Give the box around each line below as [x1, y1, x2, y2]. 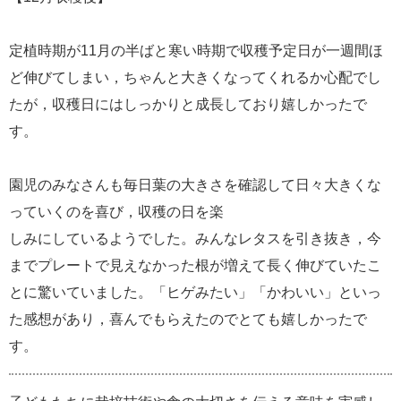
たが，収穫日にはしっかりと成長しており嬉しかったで [9, 96, 367, 112]
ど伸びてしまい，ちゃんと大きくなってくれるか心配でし [9, 69, 381, 85]
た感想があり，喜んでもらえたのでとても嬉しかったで [9, 311, 367, 327]
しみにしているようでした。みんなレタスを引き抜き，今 [9, 230, 381, 246]
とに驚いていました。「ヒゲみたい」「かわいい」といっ [9, 284, 381, 300]
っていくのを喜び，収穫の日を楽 [9, 203, 224, 219]
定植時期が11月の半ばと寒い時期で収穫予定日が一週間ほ [9, 42, 383, 58]
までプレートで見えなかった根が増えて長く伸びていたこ [9, 257, 381, 273]
